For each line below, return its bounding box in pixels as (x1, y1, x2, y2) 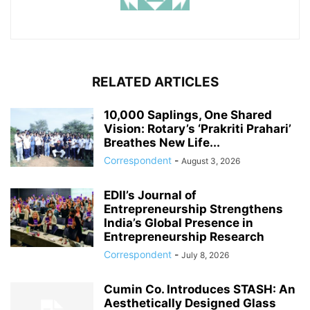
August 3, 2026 (181, 156, 240, 167)
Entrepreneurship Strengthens (104, 202, 283, 217)
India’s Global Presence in (104, 216, 253, 230)
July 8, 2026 (181, 250, 229, 261)
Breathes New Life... (104, 136, 220, 150)
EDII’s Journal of (104, 188, 197, 203)
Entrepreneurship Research (104, 230, 264, 244)
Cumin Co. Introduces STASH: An (104, 282, 295, 297)
